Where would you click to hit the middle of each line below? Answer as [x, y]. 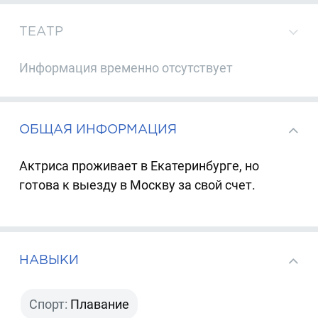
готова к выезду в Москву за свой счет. [138, 185]
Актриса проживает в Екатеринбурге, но [139, 165]
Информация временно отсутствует [126, 67]
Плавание [100, 305]
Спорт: [49, 305]
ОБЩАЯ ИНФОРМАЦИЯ [98, 129]
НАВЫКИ [49, 259]
